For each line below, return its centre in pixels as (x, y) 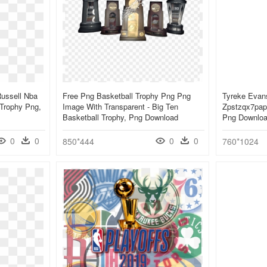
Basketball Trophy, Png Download (120, 117)
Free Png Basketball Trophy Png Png (127, 96)
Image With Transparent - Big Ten (120, 107)
